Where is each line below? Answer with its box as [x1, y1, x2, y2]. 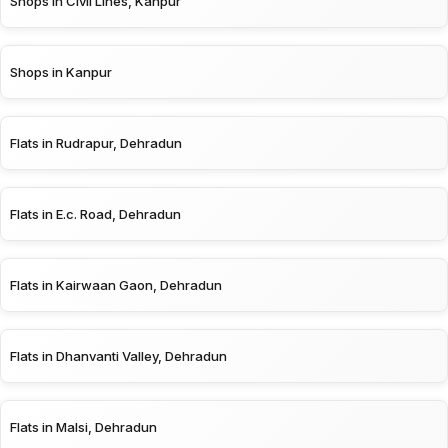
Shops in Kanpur [10, 63, 112, 80]
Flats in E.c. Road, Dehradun [10, 205, 181, 222]
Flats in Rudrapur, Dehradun [10, 134, 182, 151]
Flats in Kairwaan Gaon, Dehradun [10, 276, 222, 293]
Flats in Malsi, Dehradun [10, 418, 157, 435]
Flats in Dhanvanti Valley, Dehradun [10, 347, 227, 364]
